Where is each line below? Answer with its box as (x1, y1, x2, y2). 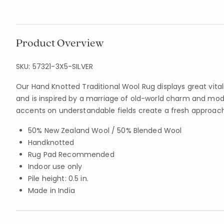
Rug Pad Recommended (28, 149, 114, 159)
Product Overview (16, 35, 104, 49)
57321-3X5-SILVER (32, 61, 93, 71)
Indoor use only (28, 161, 82, 171)
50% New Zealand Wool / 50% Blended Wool (28, 125, 182, 135)
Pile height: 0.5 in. (28, 173, 88, 183)
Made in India (28, 185, 75, 195)
